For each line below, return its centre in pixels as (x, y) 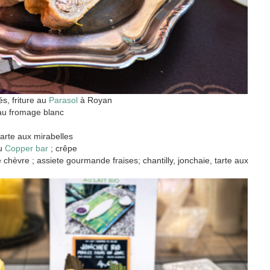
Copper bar (27, 148)
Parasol (63, 100)
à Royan (95, 100)
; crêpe (63, 148)
